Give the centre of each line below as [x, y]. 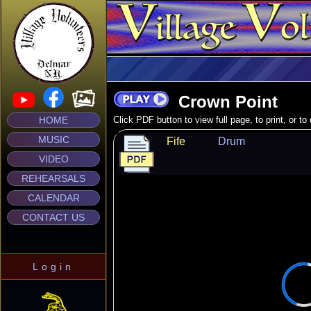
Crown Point [223, 102]
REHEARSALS [53, 178]
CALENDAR [53, 198]
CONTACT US [53, 217]
